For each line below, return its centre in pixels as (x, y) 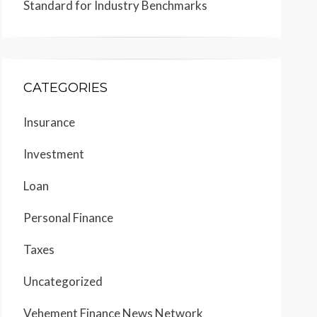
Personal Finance (68, 218)
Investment (54, 154)
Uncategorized (63, 282)
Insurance (49, 122)
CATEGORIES (65, 88)
